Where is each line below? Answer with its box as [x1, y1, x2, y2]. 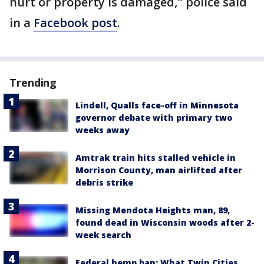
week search [75, 229, 131, 240]
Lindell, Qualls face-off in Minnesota [75, 100, 239, 111]
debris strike [75, 177, 133, 188]
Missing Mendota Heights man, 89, [75, 204, 230, 216]
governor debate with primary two [75, 112, 232, 123]
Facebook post [34, 15, 117, 31]
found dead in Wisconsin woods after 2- [75, 217, 255, 228]
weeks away [75, 124, 130, 136]
